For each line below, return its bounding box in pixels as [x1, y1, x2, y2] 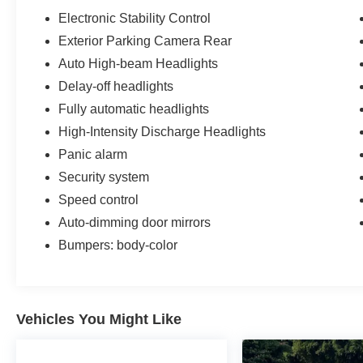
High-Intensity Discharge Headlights [58, 125, 267, 139]
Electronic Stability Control [58, 11, 211, 25]
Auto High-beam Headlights [58, 57, 219, 70]
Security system [58, 170, 150, 184]
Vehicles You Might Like [16, 311, 181, 328]
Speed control [58, 193, 139, 207]
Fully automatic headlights [58, 102, 210, 116]
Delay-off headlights [58, 79, 174, 93]
